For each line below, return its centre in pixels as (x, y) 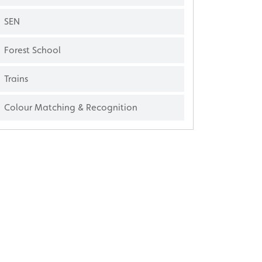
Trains (16, 78)
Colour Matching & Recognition (71, 107)
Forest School (32, 50)
